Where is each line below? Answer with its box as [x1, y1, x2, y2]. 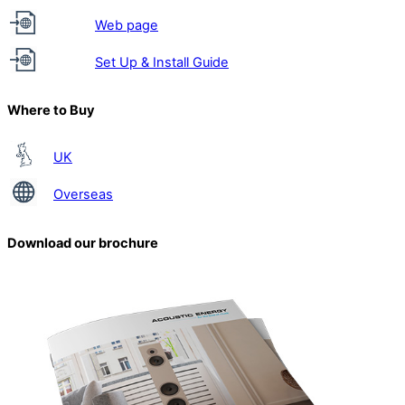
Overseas [53, 186, 113, 203]
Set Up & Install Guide [95, 54, 229, 71]
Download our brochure [7, 234, 158, 251]
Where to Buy [7, 101, 95, 118]
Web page [95, 17, 158, 34]
